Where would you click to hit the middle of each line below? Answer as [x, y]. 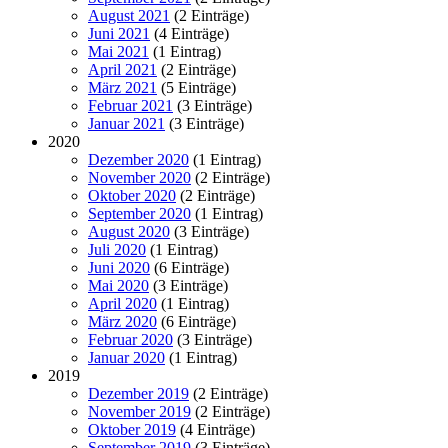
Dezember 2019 [138, 394]
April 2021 [122, 70]
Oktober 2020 [132, 196]
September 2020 [139, 214]
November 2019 [139, 412]
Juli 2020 [117, 250]
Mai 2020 [118, 286]
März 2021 [122, 88]
